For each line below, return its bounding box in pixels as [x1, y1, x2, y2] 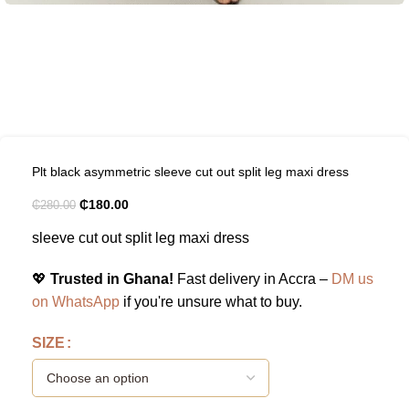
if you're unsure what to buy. [120, 294, 302, 310]
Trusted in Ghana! [50, 271, 173, 288]
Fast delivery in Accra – [173, 271, 331, 288]
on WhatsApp [32, 294, 120, 310]
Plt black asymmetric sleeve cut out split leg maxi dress [32, 164, 349, 180]
